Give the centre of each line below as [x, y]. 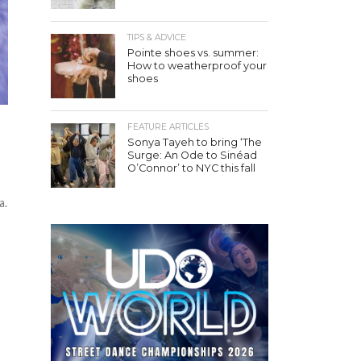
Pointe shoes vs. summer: [193, 52]
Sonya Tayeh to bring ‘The [195, 142]
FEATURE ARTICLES [168, 127]
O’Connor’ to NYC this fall [191, 168]
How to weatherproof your [197, 65]
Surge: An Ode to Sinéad [192, 155]
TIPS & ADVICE [157, 37]
